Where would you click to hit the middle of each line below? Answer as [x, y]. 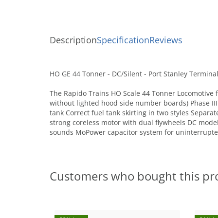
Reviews [166, 40]
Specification [123, 40]
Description [73, 40]
